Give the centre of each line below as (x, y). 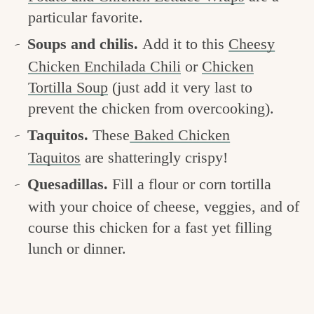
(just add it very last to (180, 87)
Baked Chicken (180, 135)
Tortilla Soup (68, 87)
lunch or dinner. (77, 248)
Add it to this (186, 43)
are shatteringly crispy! (154, 157)
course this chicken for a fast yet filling (150, 227)
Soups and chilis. (85, 43)
